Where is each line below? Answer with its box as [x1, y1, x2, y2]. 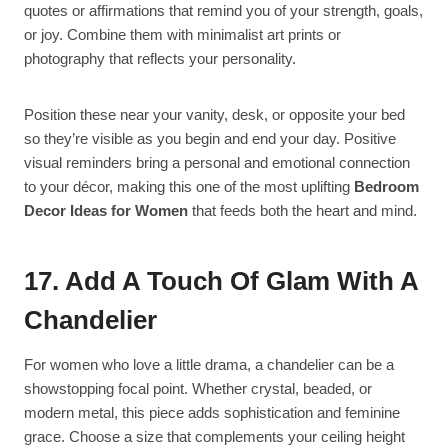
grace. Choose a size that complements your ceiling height [24, 428, 405, 446]
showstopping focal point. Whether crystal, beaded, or [24, 380, 372, 398]
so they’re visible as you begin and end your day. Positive [24, 130, 396, 148]
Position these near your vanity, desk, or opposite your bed [24, 106, 405, 124]
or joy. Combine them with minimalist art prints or [24, 26, 341, 44]
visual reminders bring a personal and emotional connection [24, 154, 410, 172]
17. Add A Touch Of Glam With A [24, 266, 418, 297]
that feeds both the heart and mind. [188, 202, 417, 220]
